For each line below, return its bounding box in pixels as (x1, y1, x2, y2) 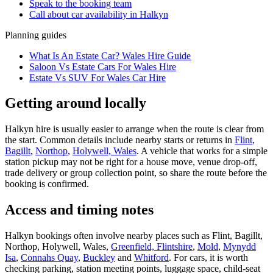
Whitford (134, 252, 169, 263)
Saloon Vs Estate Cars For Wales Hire (29, 61, 176, 72)
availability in (83, 9, 140, 19)
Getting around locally (5, 95, 146, 112)
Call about (29, 9, 71, 19)
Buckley (83, 252, 115, 263)
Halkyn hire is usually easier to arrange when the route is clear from (5, 124, 264, 135)
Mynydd (223, 241, 256, 252)
